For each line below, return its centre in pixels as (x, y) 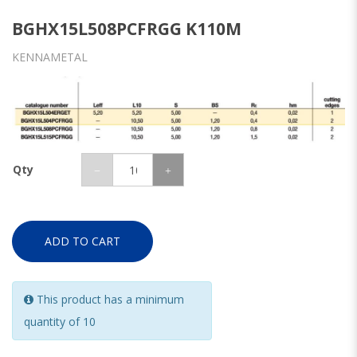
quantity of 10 (60, 322)
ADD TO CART (82, 241)
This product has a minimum (109, 300)
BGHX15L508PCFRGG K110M (127, 29)
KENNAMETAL (50, 57)
